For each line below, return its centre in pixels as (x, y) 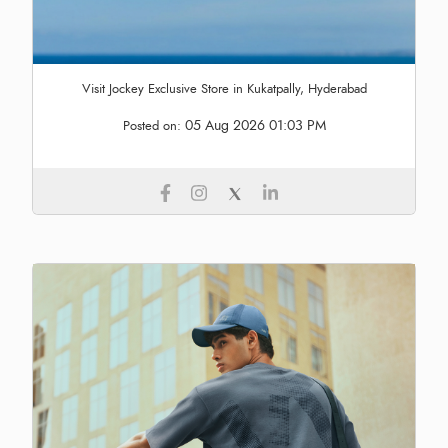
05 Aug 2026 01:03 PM (255, 125)
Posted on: (153, 125)
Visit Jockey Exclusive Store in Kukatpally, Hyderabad (224, 88)
